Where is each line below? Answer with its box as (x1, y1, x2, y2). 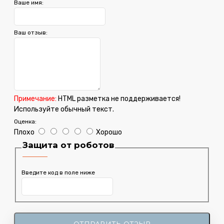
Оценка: (14, 118, 36, 125)
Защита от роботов (22, 140, 114, 150)
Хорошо (96, 128, 122, 137)
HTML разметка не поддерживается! (56, 94, 180, 103)
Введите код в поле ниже (21, 169, 95, 176)
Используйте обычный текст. (14, 105, 114, 114)
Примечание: (14, 94, 56, 103)
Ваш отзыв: (14, 29, 47, 36)
